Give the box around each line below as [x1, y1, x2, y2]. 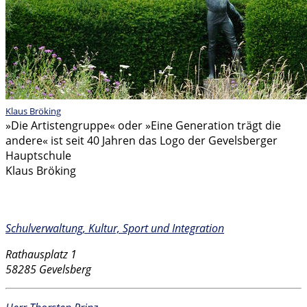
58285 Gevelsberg [5, 262, 91, 278]
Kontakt [5, 191, 58, 208]
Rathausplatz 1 [5, 247, 77, 262]
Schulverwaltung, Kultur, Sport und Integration [5, 221, 224, 236]
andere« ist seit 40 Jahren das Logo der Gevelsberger [5, 132, 278, 148]
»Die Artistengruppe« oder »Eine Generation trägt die [5, 117, 281, 133]
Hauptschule [5, 147, 71, 163]
